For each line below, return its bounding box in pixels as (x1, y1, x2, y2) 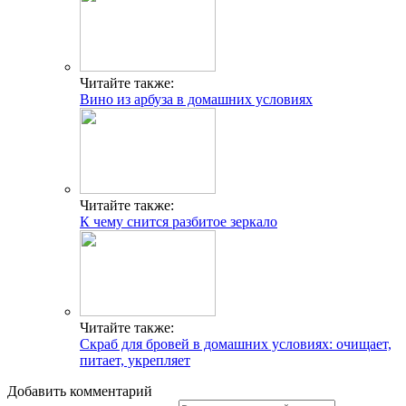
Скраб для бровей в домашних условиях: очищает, (80, 335, 391, 352)
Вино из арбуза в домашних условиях (80, 91, 313, 107)
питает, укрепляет (80, 352, 190, 368)
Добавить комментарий (7, 382, 152, 399)
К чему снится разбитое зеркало (80, 213, 277, 229)
